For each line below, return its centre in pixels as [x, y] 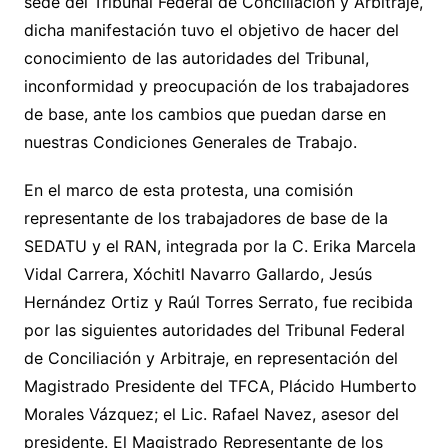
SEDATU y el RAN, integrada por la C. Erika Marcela [219, 246]
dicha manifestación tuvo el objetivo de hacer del [211, 30]
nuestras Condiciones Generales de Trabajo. [190, 142]
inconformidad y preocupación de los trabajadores [216, 86]
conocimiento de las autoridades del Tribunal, [196, 58]
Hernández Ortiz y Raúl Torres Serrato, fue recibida [218, 302]
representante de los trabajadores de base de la [205, 218]
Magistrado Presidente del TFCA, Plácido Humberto [220, 386]
